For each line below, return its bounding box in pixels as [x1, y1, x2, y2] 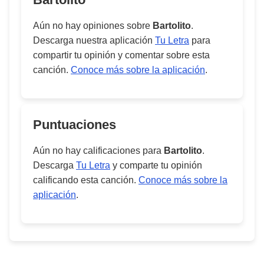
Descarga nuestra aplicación [33, 35, 155, 45]
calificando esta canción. [33, 175, 138, 185]
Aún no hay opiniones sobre [33, 21, 153, 31]
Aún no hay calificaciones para [33, 146, 164, 156]
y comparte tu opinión [110, 160, 202, 170]
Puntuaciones [33, 117, 116, 132]
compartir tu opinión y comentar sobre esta [33, 50, 210, 60]
